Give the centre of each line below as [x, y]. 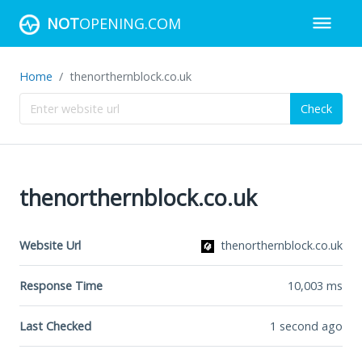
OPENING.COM [130, 23]
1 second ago [306, 326]
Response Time [61, 285]
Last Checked [55, 326]
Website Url [50, 245]
